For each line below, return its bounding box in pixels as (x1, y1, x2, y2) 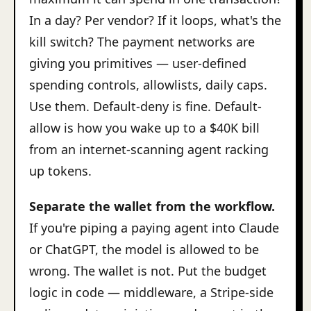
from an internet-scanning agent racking (29, 141, 269, 158)
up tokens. (29, 162, 92, 179)
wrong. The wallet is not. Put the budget (29, 262, 267, 279)
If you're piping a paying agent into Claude (29, 219, 279, 236)
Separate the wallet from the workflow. (29, 198, 275, 215)
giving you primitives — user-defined (29, 55, 246, 72)
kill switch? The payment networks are (29, 33, 255, 50)
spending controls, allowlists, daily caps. (29, 76, 267, 93)
